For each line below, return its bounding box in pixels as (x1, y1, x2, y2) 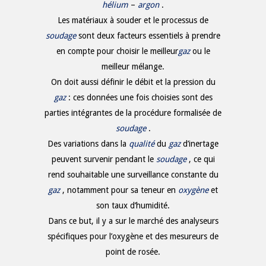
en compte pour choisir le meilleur (56, 46, 178, 56)
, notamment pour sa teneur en (62, 185, 178, 195)
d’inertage (183, 138, 218, 148)
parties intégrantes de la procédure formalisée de (45, 107, 221, 118)
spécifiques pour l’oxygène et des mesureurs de (47, 231, 218, 241)
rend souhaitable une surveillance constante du (47, 169, 218, 179)
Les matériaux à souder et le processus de (58, 15, 208, 25)
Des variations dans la (47, 138, 129, 148)
